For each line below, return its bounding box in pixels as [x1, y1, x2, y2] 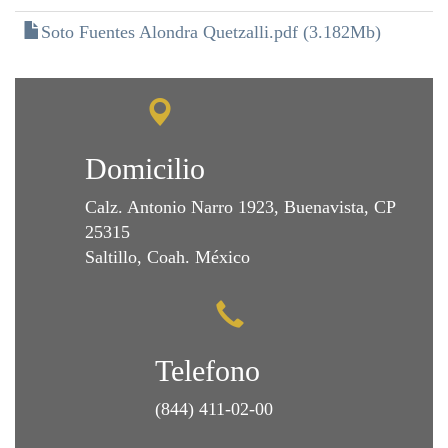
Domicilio [85, 152, 205, 185]
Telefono [155, 354, 260, 387]
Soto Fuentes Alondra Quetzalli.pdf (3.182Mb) [41, 22, 381, 42]
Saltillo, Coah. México [85, 247, 250, 267]
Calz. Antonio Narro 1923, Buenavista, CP [85, 197, 395, 217]
